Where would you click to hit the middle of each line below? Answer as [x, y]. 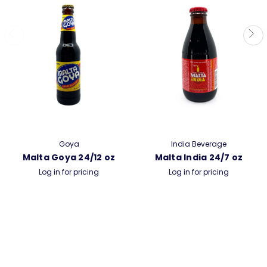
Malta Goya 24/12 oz [69, 157]
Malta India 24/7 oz [199, 157]
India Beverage [199, 144]
